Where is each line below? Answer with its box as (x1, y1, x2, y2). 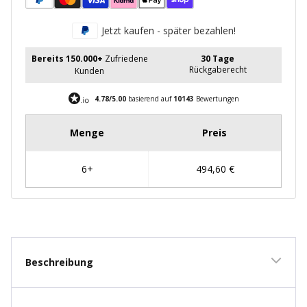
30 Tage (201, 53, 234, 65)
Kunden (75, 65, 104, 77)
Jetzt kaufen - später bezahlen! (101, 24, 236, 38)
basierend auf (125, 94, 173, 104)
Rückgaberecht (188, 64, 247, 76)
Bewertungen (193, 94, 239, 104)
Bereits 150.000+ (31, 53, 105, 65)
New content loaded (13, 224, 116, 240)
